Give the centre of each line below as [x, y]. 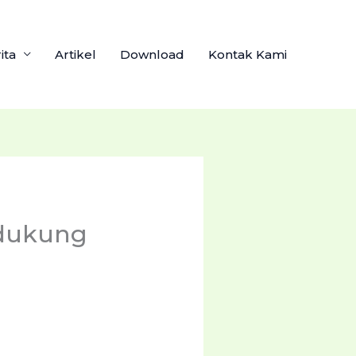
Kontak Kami [248, 54]
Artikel [75, 54]
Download [152, 54]
